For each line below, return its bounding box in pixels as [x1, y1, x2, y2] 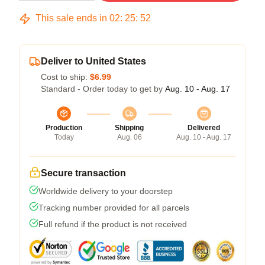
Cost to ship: [41, 72, 90, 82]
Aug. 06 [117, 133, 142, 141]
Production [46, 124, 82, 132]
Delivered [188, 124, 220, 132]
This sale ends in [33, 13, 109, 23]
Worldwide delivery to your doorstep [38, 186, 173, 196]
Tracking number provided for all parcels [38, 203, 189, 212]
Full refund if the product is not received [38, 219, 187, 229]
